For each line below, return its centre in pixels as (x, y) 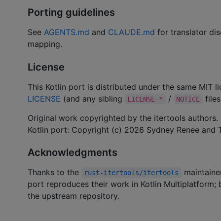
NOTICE (188, 99)
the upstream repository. (74, 196)
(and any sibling (93, 98)
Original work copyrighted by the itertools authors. (123, 118)
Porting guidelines (71, 13)
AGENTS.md (67, 32)
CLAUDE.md (131, 32)
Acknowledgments (73, 153)
